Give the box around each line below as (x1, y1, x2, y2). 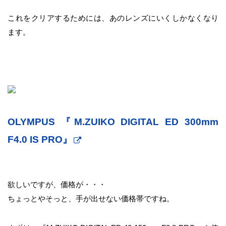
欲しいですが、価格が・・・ (8, 180, 106, 189)
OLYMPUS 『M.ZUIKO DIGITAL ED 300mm (8, 116, 218, 127)
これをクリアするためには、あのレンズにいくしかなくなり (8, 13, 218, 22)
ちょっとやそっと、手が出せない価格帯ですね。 (8, 194, 174, 203)
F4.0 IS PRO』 (8, 134, 72, 145)
